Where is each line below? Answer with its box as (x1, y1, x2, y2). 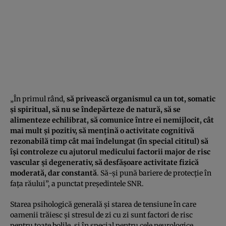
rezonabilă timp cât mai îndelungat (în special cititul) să (10, 136, 208, 146)
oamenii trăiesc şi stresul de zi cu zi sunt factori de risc (10, 210, 193, 219)
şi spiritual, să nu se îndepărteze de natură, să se (10, 104, 181, 114)
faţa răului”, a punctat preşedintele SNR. (10, 179, 144, 188)
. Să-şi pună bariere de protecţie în (97, 168, 211, 178)
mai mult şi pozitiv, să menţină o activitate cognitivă (10, 126, 194, 135)
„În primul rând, (10, 94, 65, 103)
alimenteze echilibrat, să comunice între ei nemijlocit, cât (10, 115, 214, 125)
